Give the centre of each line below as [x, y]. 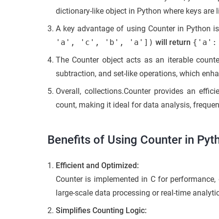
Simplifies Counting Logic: [101, 210]
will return [173, 42]
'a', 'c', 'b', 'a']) [105, 42]
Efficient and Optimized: [97, 165]
